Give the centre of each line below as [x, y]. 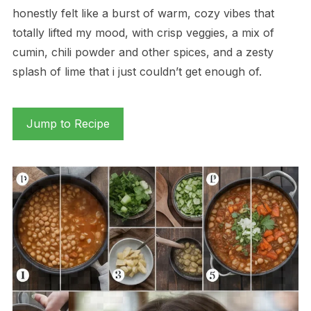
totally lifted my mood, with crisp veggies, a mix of [143, 32]
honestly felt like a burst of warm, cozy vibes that [143, 13]
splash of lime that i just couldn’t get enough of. [137, 71]
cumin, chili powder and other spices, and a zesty [143, 52]
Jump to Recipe [68, 123]
